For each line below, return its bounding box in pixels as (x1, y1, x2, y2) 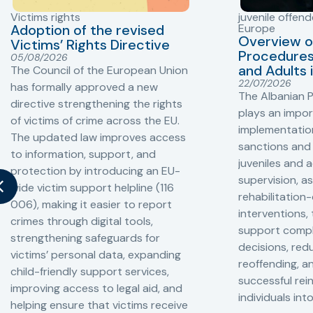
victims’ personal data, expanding (10, 247, 181, 263)
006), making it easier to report (10, 197, 172, 212)
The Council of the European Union (10, 63, 188, 78)
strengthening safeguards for (10, 231, 160, 246)
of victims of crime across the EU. (10, 113, 180, 129)
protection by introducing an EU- (10, 163, 180, 179)
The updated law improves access (10, 130, 186, 145)
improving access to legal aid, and (10, 281, 182, 296)
